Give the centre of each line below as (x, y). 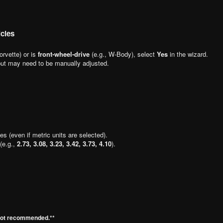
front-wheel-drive (64, 54)
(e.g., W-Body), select (123, 54)
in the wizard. (188, 54)
